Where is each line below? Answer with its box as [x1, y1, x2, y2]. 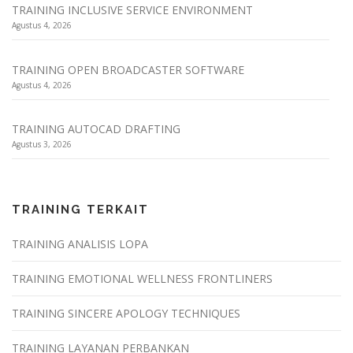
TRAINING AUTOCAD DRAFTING [12, 121, 180, 137]
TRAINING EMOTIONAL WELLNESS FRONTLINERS [12, 271, 273, 287]
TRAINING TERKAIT [12, 203, 149, 217]
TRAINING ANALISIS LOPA [12, 236, 148, 252]
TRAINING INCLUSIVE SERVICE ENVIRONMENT [12, 2, 253, 18]
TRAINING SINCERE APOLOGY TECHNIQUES [12, 306, 240, 321]
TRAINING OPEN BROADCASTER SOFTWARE [12, 61, 244, 77]
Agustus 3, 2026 [12, 139, 72, 150]
